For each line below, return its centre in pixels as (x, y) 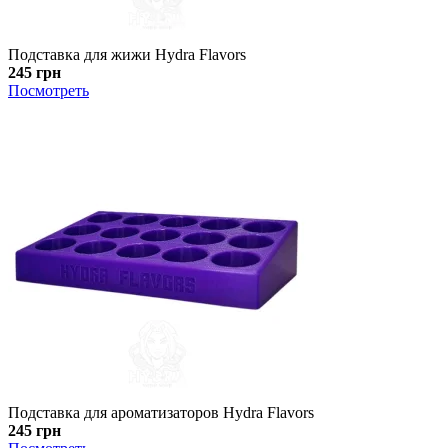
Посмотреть (48, 90)
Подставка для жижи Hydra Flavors (127, 54)
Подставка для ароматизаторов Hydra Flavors (161, 412)
